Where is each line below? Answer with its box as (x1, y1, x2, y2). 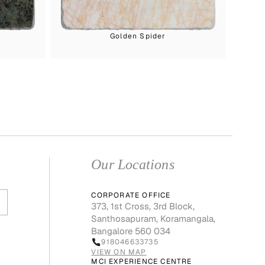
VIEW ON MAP (91, 247, 147, 257)
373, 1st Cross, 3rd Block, (91, 200, 195, 212)
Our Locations (91, 156, 174, 172)
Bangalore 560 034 (91, 225, 171, 237)
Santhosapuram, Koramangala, (91, 212, 216, 224)
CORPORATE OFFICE (91, 190, 171, 200)
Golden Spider (110, 31, 166, 41)
